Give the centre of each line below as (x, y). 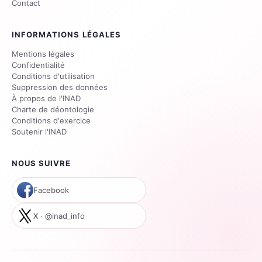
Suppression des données (60, 87)
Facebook (51, 190)
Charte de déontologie (53, 110)
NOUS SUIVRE (42, 163)
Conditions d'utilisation (53, 76)
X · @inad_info (59, 216)
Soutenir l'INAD (39, 132)
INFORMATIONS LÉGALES (66, 35)
